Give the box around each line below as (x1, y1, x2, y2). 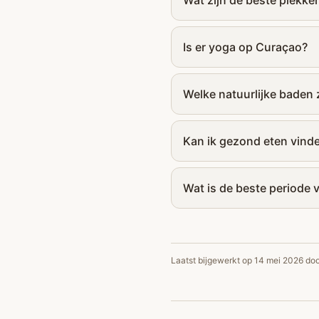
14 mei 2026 (254, 255, 303, 266)
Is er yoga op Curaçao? (183, 40, 308, 54)
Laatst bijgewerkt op (171, 255, 254, 266)
